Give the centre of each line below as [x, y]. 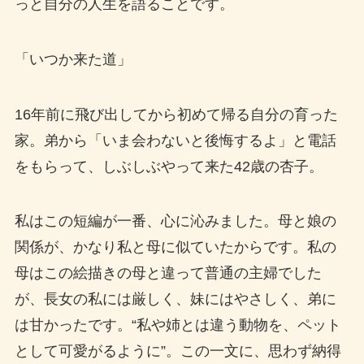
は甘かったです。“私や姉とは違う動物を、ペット [178, 325]
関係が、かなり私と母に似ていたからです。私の [175, 247]
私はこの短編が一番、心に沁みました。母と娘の [175, 221]
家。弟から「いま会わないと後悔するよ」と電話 [175, 140]
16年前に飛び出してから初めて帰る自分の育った [176, 114]
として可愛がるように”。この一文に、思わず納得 [178, 351]
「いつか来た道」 [73, 59]
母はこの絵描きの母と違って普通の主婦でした [168, 273]
